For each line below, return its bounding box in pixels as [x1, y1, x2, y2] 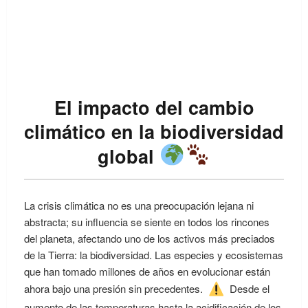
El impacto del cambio [54, 93, 254, 120]
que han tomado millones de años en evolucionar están [24, 263, 270, 278]
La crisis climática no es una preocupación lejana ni [24, 197, 254, 212]
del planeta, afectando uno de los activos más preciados [24, 230, 275, 245]
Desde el [226, 280, 269, 296]
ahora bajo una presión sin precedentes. [24, 280, 206, 296]
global [98, 142, 160, 169]
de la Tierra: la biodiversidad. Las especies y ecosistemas [24, 247, 283, 262]
